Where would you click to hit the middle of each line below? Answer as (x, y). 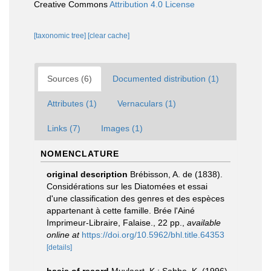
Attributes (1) (72, 103)
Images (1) (122, 128)
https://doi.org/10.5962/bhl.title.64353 (153, 235)
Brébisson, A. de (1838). (176, 174)
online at (63, 235)
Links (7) (64, 128)
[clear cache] (109, 36)
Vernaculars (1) (147, 103)
